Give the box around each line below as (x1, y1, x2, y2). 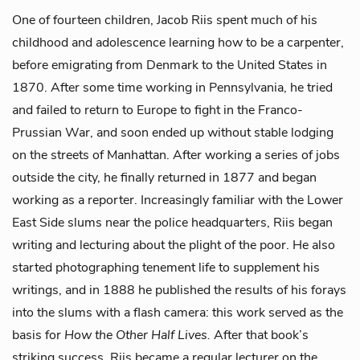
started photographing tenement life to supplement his (12, 259, 320, 276)
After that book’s (214, 326, 309, 344)
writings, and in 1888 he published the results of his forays (12, 281, 346, 299)
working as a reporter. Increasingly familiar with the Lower (12, 191, 343, 209)
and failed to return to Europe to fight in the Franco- (12, 101, 303, 119)
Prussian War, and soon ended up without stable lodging (12, 124, 333, 141)
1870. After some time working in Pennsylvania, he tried (12, 79, 333, 96)
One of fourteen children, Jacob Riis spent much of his (12, 11, 317, 29)
